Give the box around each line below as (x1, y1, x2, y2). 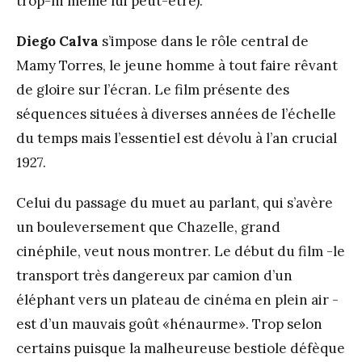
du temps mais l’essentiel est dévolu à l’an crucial (16, 128, 337, 147)
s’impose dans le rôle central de (99, 32, 309, 50)
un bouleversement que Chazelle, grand (16, 217, 280, 236)
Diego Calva (16, 32, 99, 50)
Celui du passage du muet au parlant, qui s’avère (16, 193, 333, 212)
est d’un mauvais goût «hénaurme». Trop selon (16, 314, 322, 333)
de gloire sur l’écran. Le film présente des (16, 80, 289, 99)
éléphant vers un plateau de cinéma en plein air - (16, 290, 339, 309)
